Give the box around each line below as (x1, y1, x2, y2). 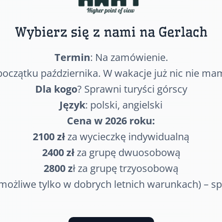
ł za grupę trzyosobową (73, 161, 178, 175)
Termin (54, 50, 90, 64)
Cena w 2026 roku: (67, 113, 155, 127)
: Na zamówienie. (90, 50, 168, 64)
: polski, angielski (85, 98, 163, 111)
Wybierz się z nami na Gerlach (14, 23, 208, 40)
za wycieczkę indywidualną (65, 129, 189, 143)
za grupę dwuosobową (74, 145, 180, 159)
